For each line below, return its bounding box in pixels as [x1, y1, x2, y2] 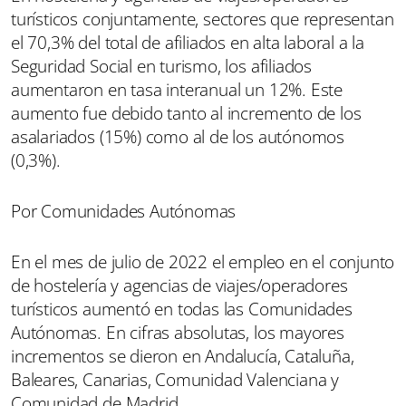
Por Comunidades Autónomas [11, 198, 237, 223]
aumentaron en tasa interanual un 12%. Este [11, 77, 343, 101]
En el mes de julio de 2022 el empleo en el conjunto [11, 249, 395, 274]
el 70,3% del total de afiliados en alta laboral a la [11, 30, 365, 54]
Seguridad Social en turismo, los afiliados [11, 53, 313, 78]
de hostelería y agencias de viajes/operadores [11, 273, 348, 297]
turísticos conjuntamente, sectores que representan [11, 6, 394, 31]
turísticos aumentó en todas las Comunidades [11, 296, 353, 321]
